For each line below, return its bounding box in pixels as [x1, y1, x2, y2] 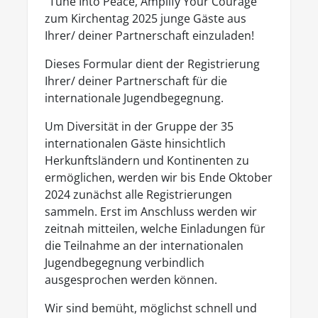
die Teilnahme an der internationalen [45, 238, 243, 253]
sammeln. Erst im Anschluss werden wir [45, 204, 257, 219]
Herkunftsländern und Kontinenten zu [45, 153, 249, 168]
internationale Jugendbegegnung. [45, 90, 224, 106]
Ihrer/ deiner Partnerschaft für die [45, 73, 227, 89]
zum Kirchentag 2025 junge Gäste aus [45, 11, 246, 26]
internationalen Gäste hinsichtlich [45, 136, 226, 151]
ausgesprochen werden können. [45, 272, 217, 287]
